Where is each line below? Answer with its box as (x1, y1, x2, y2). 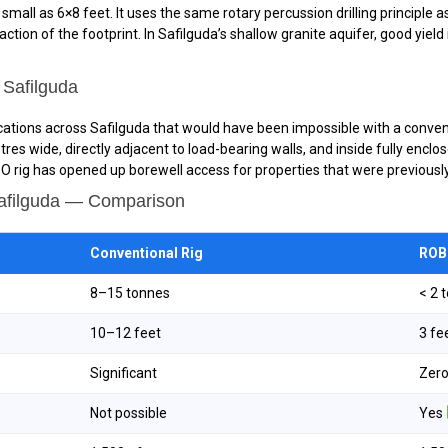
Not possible (90, 405, 167, 421)
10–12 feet (90, 325, 161, 341)
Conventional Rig (90, 245, 203, 261)
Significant (90, 365, 157, 381)
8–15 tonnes (90, 285, 170, 301)
